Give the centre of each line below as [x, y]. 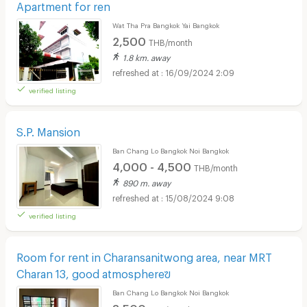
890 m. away [146, 181]
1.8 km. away [146, 56]
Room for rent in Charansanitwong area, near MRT [144, 255]
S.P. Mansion [48, 130]
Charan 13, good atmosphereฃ [93, 271]
